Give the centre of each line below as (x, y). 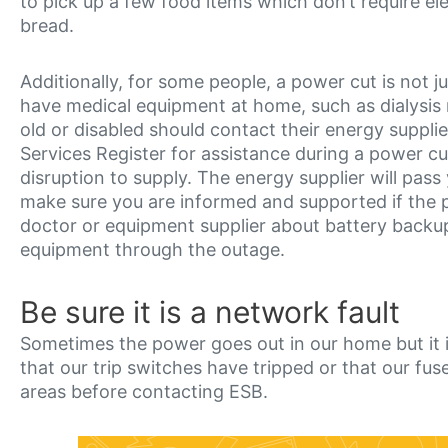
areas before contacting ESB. (144, 392)
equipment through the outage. (155, 249)
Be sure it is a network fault (210, 312)
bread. (47, 26)
